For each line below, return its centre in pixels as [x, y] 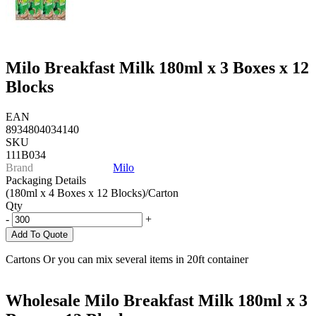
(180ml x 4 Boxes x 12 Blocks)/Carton [92, 193]
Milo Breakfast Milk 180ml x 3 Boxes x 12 [157, 68]
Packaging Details [46, 181]
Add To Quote [39, 235]
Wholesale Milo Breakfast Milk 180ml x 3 [157, 301]
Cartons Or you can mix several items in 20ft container [127, 260]
